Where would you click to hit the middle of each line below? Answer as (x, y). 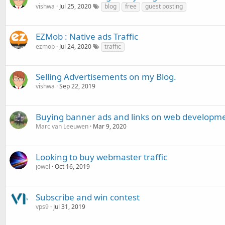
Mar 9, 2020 (110, 126)
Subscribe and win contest (88, 197)
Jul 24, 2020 (75, 46)
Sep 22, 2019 (77, 86)
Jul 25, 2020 (75, 6)
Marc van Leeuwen (62, 126)
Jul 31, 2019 (69, 207)
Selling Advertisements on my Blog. (106, 77)
